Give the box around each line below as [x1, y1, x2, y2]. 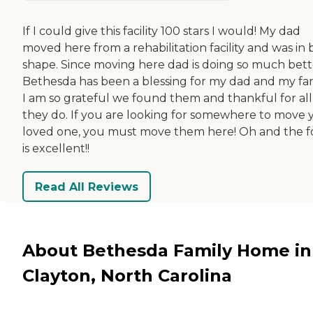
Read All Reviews [35, 180, 138, 194]
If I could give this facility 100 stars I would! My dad [22, 24, 300, 38]
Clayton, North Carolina [22, 265, 232, 286]
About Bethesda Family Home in [22, 240, 312, 261]
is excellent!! [22, 142, 89, 156]
